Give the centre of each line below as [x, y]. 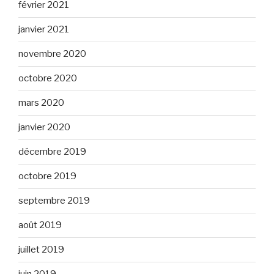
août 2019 [40, 225]
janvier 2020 [44, 128]
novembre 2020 [52, 54]
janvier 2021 [44, 30]
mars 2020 [41, 103]
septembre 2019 [54, 201]
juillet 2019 [41, 250]
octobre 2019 [47, 176]
